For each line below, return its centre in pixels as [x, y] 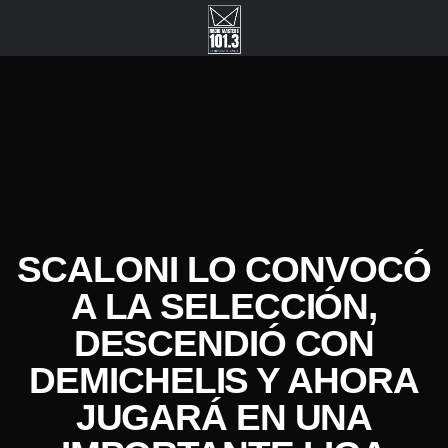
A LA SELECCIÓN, [224, 306]
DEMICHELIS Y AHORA [224, 380]
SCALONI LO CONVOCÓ [224, 269]
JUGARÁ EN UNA [224, 417]
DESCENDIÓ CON [224, 343]
